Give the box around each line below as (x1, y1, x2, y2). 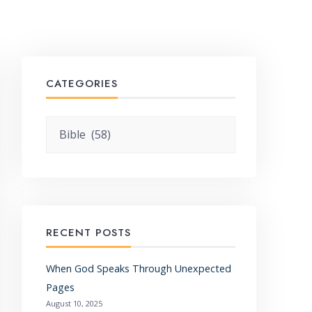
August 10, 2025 (45, 298, 102, 309)
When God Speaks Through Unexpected (45, 262, 231, 276)
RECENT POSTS (45, 225, 131, 241)
